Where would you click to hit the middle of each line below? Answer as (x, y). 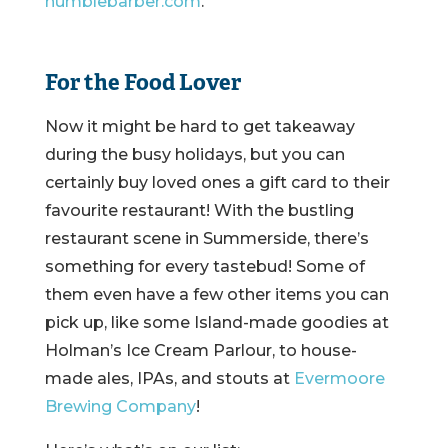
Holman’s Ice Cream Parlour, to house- (200, 351)
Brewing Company (120, 407)
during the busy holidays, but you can (194, 155)
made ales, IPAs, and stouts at (169, 379)
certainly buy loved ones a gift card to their (217, 183)
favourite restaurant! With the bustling (199, 211)
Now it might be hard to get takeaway (199, 127)
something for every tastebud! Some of (204, 267)
